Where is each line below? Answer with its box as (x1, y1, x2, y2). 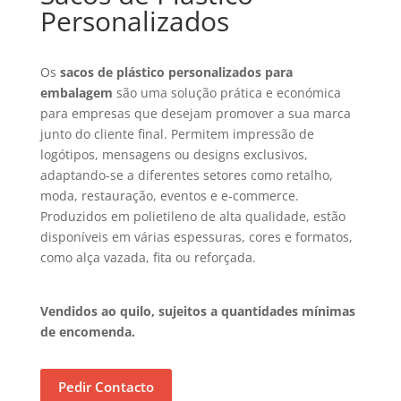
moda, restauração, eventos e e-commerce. (39, 187, 299, 205)
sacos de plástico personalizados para (59, 64, 293, 81)
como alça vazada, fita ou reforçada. (39, 249, 256, 267)
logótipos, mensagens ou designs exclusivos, (39, 146, 308, 164)
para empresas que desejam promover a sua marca (39, 105, 351, 123)
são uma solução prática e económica (112, 84, 341, 102)
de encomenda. (39, 323, 135, 341)
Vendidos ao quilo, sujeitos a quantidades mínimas (39, 303, 355, 320)
